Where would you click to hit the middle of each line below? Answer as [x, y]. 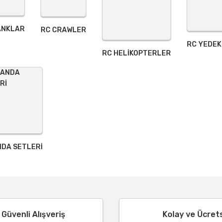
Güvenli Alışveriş [33, 214]
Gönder [111, 45]
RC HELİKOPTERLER [137, 53]
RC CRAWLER [63, 30]
